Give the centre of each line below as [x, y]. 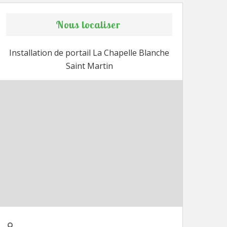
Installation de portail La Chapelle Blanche [89, 53]
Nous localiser [88, 25]
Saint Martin [89, 66]
